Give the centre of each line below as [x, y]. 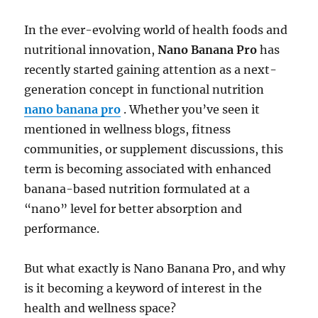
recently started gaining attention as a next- [151, 70]
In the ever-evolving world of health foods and [156, 30]
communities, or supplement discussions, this [154, 149]
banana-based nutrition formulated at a [137, 189]
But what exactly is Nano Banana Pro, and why [155, 269]
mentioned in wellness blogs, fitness [128, 130]
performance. [62, 229]
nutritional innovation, [91, 50]
